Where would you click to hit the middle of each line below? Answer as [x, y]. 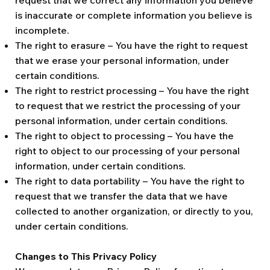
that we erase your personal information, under [122, 60]
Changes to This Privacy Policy [86, 256]
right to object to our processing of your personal [127, 151]
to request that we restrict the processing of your [128, 105]
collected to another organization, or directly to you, [134, 211]
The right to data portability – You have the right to [130, 181]
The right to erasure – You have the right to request [131, 45]
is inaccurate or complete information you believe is [133, 15]
